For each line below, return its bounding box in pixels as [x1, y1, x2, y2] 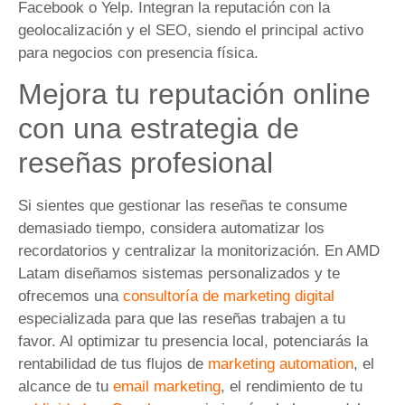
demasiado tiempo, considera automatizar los [18, 219, 325, 237]
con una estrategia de [18, 111, 299, 145]
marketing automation [208, 354, 353, 372]
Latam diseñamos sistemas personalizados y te [18, 264, 340, 282]
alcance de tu [18, 377, 113, 395]
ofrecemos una [18, 287, 123, 305]
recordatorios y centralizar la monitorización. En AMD [18, 241, 380, 259]
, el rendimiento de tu [221, 377, 363, 395]
